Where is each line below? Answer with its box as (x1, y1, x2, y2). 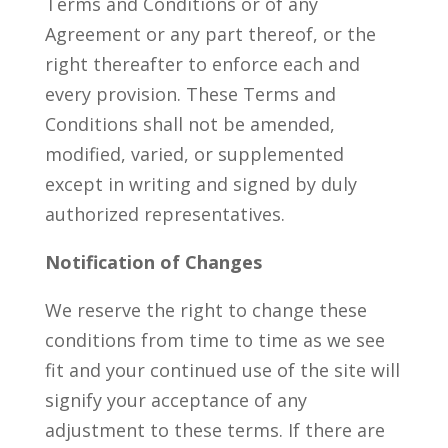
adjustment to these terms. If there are (44, 418, 385, 442)
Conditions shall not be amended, (44, 112, 335, 136)
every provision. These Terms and (44, 82, 336, 106)
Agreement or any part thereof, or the (44, 22, 376, 46)
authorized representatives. (44, 202, 285, 226)
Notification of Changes (44, 250, 262, 274)
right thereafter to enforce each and (44, 52, 360, 76)
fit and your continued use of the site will (44, 358, 400, 382)
